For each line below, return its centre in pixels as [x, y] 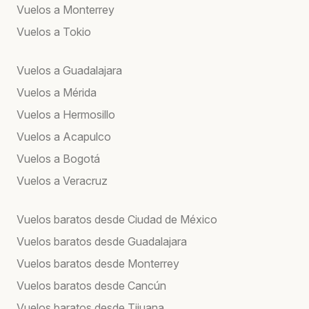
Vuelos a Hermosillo [66, 114]
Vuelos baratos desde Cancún [91, 285]
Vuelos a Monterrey [66, 9]
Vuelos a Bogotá [58, 158]
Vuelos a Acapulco [64, 136]
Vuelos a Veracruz [62, 180]
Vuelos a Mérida [57, 92]
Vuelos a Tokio [54, 31]
